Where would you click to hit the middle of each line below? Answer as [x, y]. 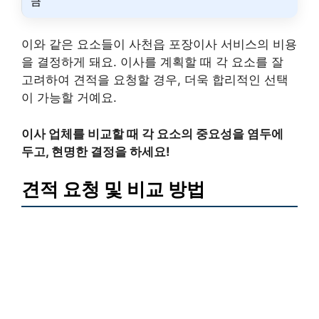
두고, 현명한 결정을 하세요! [96, 151]
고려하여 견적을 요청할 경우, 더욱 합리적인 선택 [155, 80]
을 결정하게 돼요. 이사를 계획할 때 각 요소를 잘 [152, 62]
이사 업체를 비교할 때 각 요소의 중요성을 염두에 [152, 134]
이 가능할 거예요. [69, 98]
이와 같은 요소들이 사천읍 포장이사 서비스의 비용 [159, 45]
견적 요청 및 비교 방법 [113, 189]
